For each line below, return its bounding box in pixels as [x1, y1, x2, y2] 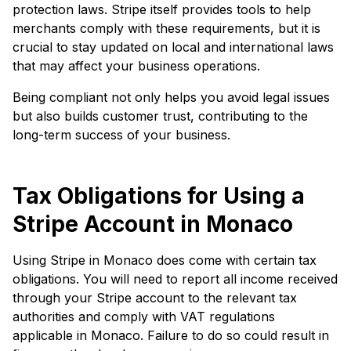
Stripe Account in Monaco [13, 210, 293, 237]
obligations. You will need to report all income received [13, 270, 338, 287]
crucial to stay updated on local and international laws [13, 38, 334, 55]
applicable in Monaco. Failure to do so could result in [13, 327, 329, 343]
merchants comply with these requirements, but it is [13, 20, 320, 36]
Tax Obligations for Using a [13, 182, 305, 209]
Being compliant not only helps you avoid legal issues [13, 89, 330, 105]
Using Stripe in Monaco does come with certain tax [13, 251, 317, 268]
